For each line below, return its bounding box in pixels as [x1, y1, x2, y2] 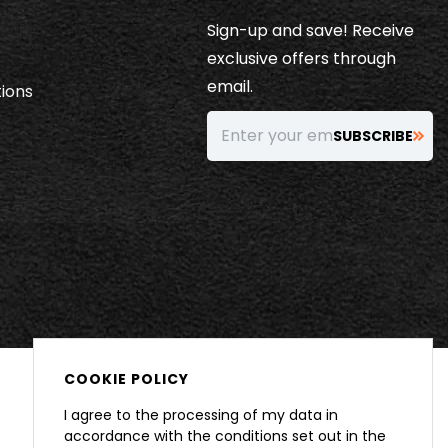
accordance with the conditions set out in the [64, 426, 386, 446]
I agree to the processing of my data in [64, 405, 338, 425]
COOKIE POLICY [64, 369, 189, 389]
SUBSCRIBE [333, 125, 413, 146]
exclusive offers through [207, 46, 396, 70]
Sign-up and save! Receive [207, 18, 414, 42]
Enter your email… [221, 123, 359, 147]
